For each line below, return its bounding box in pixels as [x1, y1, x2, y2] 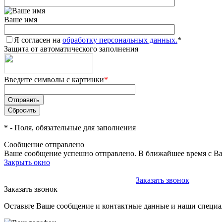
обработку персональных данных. [62, 36, 177, 44]
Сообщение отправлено [4, 140, 84, 149]
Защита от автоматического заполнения [4, 45, 138, 53]
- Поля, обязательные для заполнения [8, 123, 136, 132]
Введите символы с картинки [4, 75, 104, 84]
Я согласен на [14, 36, 62, 44]
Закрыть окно [4, 158, 50, 166]
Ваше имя [4, 15, 37, 24]
